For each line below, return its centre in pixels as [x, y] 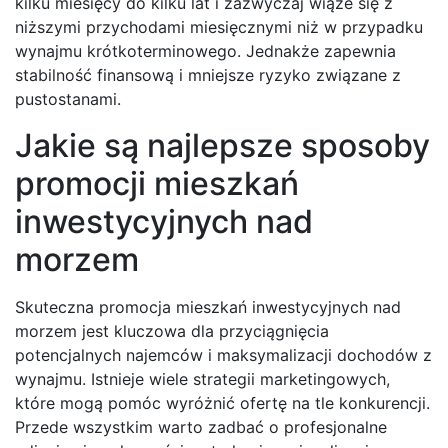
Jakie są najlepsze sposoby [222, 146]
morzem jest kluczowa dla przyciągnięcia [172, 331]
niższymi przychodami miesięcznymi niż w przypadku [219, 27]
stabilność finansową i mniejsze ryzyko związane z [208, 75]
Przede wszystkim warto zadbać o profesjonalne [201, 427]
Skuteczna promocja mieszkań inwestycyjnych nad [208, 307]
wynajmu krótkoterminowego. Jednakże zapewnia [205, 51]
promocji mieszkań [157, 184]
